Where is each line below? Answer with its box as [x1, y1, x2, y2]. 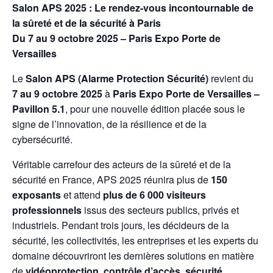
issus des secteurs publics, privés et [82, 203, 239, 218]
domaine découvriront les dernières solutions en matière [12, 249, 254, 263]
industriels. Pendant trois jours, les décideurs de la [12, 218, 229, 233]
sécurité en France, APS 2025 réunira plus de [12, 172, 211, 187]
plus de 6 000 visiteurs [103, 188, 206, 202]
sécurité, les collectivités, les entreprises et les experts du [12, 233, 258, 248]
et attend [61, 188, 103, 202]
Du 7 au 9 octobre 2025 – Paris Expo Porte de [12, 31, 221, 46]
